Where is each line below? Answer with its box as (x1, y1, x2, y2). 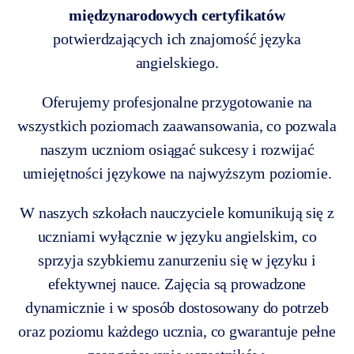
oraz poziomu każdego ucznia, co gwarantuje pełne (18, 322, 336, 341)
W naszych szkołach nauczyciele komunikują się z (20, 204, 334, 222)
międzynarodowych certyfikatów (69, 6, 285, 24)
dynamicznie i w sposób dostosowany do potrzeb (25, 299, 329, 317)
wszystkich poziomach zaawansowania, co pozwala (17, 117, 337, 135)
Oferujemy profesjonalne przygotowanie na (41, 93, 313, 111)
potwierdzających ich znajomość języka (53, 30, 301, 48)
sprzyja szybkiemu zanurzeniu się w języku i (38, 251, 316, 269)
